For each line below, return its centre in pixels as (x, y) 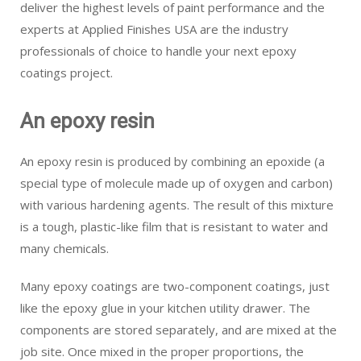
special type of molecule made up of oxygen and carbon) (176, 183)
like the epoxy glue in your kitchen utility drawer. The (165, 308)
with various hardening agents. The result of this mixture (177, 205)
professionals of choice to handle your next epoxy (158, 51)
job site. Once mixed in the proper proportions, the (162, 351)
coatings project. (66, 73)
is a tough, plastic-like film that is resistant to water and (174, 226)
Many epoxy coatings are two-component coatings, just (175, 286)
